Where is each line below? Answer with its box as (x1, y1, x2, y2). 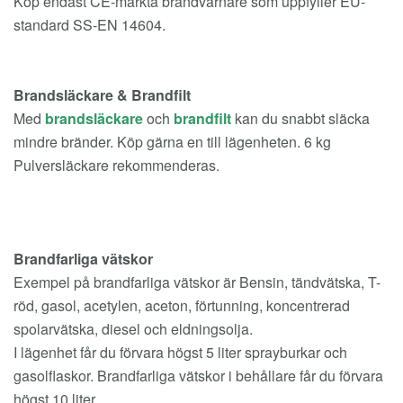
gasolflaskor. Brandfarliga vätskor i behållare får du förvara (13, 365, 383, 386)
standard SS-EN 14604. (13, 14, 166, 35)
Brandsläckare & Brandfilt (13, 85, 191, 105)
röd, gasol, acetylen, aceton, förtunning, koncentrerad (13, 295, 350, 316)
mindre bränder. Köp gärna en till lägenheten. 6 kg (13, 131, 331, 152)
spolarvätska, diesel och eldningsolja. (13, 318, 253, 339)
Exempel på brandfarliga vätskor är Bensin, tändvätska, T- (13, 272, 381, 292)
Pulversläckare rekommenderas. (13, 155, 219, 175)
